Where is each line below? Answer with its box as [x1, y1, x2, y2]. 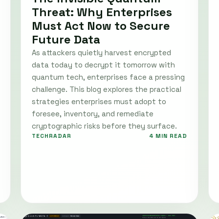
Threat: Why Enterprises [32, 4, 172, 20]
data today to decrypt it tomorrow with [32, 60, 175, 69]
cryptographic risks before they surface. [32, 121, 177, 131]
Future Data [32, 31, 100, 47]
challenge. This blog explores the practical [32, 84, 181, 94]
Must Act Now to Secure [32, 18, 170, 33]
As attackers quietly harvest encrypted [32, 47, 171, 57]
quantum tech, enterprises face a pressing [32, 72, 185, 82]
